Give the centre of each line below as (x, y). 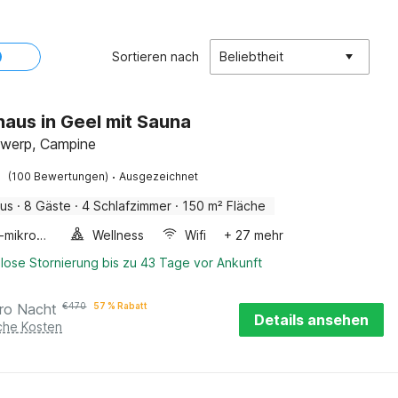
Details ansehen (311, 320)
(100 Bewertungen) (59, 176)
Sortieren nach (155, 56)
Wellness (119, 235)
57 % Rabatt (121, 306)
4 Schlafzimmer (127, 206)
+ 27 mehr (254, 235)
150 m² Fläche (224, 206)
